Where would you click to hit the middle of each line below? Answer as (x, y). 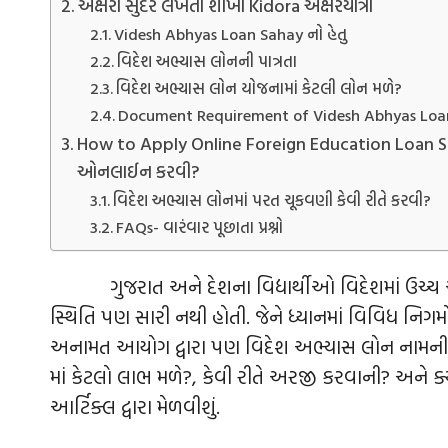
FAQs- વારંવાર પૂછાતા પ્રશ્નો (199, 227)
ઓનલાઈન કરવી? (138, 172)
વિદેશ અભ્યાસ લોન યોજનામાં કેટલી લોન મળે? (258, 88)
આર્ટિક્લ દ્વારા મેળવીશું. (135, 406)
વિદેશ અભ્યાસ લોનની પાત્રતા (206, 61)
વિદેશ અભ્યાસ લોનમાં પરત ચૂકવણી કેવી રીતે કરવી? (271, 200)
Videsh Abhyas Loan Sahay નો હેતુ (230, 34)
